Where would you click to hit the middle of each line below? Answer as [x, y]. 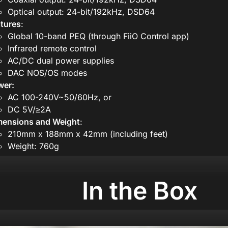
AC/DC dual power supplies [61, 61]
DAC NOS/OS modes [47, 73]
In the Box [139, 191]
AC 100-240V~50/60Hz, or [59, 97]
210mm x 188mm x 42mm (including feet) [88, 134]
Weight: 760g [33, 146]
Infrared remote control [52, 49]
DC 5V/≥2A [29, 110]
